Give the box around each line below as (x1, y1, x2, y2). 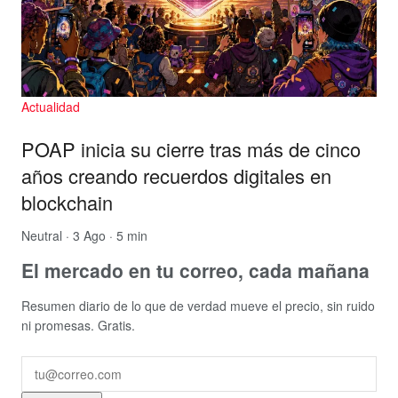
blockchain (21, 188, 113, 217)
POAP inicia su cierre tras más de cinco (21, 135, 361, 163)
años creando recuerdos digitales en (21, 162, 331, 190)
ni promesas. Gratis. (21, 315, 135, 334)
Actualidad (21, 98, 80, 116)
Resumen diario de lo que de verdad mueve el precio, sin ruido (21, 296, 375, 314)
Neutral (21, 226, 62, 244)
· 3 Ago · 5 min (62, 226, 147, 244)
